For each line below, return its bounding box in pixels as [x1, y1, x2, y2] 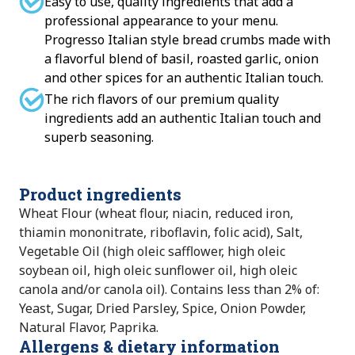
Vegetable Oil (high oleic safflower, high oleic [19, 242, 285, 260]
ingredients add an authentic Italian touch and [44, 109, 321, 127]
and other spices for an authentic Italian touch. [44, 68, 323, 86]
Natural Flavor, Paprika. [19, 318, 158, 336]
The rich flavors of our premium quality [44, 90, 279, 108]
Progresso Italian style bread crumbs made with [44, 30, 330, 48]
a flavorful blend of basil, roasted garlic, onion [44, 49, 319, 67]
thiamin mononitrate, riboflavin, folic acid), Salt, [19, 223, 303, 241]
